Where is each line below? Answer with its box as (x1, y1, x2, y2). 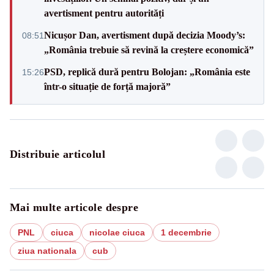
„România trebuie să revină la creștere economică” (44, 44, 254, 55)
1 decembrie (161, 227, 212, 237)
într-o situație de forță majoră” (44, 81, 171, 92)
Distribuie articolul (10, 147, 105, 160)
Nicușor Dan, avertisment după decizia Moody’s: (44, 29, 245, 40)
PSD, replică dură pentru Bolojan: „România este (44, 66, 250, 77)
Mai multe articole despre (10, 201, 139, 213)
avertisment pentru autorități (44, 7, 164, 18)
